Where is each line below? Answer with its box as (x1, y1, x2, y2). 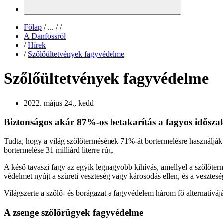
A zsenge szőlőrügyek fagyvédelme (4, 207, 143, 218)
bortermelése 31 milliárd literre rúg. (4, 146, 116, 155)
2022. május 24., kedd (24, 98, 94, 107)
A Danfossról (24, 32, 66, 40)
